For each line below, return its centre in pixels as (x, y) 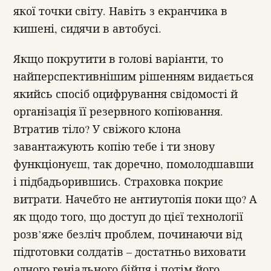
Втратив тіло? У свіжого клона (97, 129)
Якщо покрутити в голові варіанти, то (118, 58)
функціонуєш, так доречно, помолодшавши (133, 164)
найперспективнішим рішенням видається (133, 76)
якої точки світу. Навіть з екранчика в (120, 11)
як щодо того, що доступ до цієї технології (128, 216)
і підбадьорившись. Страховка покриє (118, 181)
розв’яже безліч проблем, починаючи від (128, 234)
